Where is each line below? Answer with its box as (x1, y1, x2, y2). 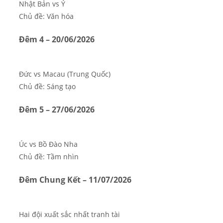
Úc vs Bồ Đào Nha (19, 140, 78, 149)
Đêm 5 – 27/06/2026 (19, 104, 95, 115)
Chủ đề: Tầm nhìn (19, 152, 79, 162)
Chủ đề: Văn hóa (19, 12, 74, 21)
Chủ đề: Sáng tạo (19, 82, 76, 92)
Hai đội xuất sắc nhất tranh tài (19, 210, 120, 220)
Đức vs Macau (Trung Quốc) (19, 70, 111, 79)
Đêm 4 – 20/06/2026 (19, 34, 95, 45)
